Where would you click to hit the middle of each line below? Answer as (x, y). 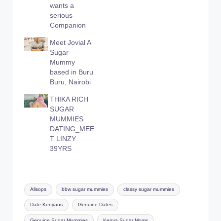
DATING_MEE (72, 129)
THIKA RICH (69, 99)
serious (61, 16)
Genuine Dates (95, 205)
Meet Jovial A (71, 42)
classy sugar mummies (148, 189)
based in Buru (72, 72)
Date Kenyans (47, 205)
